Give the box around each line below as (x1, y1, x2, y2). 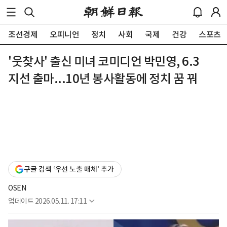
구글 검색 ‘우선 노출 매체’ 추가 (24, 164, 114, 174)
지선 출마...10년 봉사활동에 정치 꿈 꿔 (8, 71, 197, 87)
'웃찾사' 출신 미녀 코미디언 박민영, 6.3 (8, 54, 200, 69)
